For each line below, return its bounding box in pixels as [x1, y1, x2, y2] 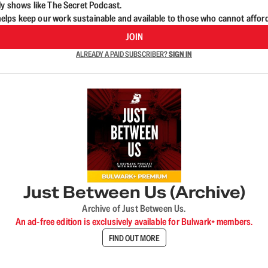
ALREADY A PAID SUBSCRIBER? [76, 49, 169, 60]
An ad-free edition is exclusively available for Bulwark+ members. [15, 215, 253, 229]
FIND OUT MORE [108, 232, 160, 243]
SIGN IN [169, 49, 192, 60]
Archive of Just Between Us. [82, 202, 186, 215]
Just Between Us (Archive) [23, 181, 245, 203]
